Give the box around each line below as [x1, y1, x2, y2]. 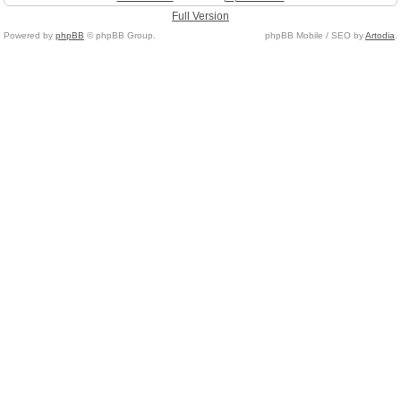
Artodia [365, 30, 395, 40]
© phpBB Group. [84, 30, 156, 40]
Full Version [172, 10, 229, 22]
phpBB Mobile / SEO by [265, 30, 365, 40]
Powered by [4, 30, 55, 40]
